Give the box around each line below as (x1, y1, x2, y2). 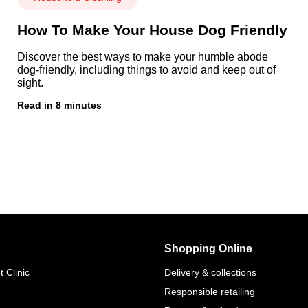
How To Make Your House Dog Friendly (16, 21, 287, 38)
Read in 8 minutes (16, 99, 102, 111)
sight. (16, 76, 43, 89)
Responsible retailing (164, 285, 255, 297)
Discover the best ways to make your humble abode (16, 50, 268, 63)
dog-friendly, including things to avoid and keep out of (16, 63, 276, 76)
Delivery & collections (164, 266, 256, 278)
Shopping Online (164, 242, 252, 254)
